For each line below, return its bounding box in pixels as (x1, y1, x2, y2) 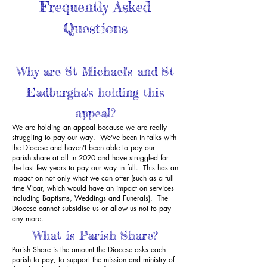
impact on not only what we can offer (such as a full (12, 173, 174, 183)
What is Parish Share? (33, 228, 158, 243)
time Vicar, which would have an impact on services (12, 183, 174, 193)
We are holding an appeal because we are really (12, 122, 167, 132)
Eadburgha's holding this (26, 85, 164, 100)
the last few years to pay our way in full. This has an (12, 163, 178, 173)
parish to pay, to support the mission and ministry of (12, 254, 175, 265)
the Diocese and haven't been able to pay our (12, 142, 155, 153)
